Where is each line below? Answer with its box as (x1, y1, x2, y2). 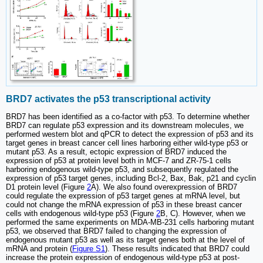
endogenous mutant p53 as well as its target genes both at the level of (6, 235, 245, 245)
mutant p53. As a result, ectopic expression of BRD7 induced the (6, 147, 227, 157)
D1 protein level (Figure (6, 183, 87, 192)
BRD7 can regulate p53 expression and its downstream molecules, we (6, 121, 244, 130)
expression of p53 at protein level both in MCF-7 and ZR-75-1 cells (6, 156, 231, 166)
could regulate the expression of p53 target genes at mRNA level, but (6, 191, 240, 201)
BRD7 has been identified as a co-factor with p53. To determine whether (6, 112, 249, 122)
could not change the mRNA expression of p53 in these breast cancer (6, 200, 242, 210)
